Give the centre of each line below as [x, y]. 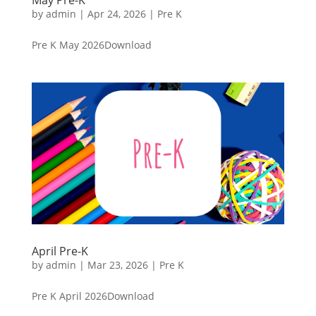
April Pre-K [60, 251]
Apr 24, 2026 [116, 13]
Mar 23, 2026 [117, 265]
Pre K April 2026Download [93, 296]
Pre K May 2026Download [91, 44]
